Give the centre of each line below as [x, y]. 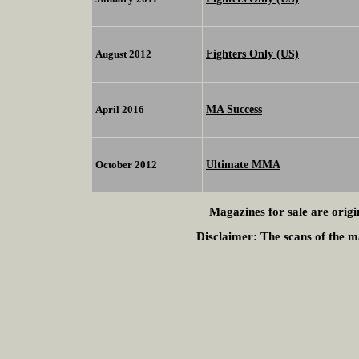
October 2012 [126, 165]
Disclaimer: [227, 237]
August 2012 [123, 54]
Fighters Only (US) [252, 54]
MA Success [234, 109]
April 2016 [120, 110]
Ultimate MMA [243, 165]
